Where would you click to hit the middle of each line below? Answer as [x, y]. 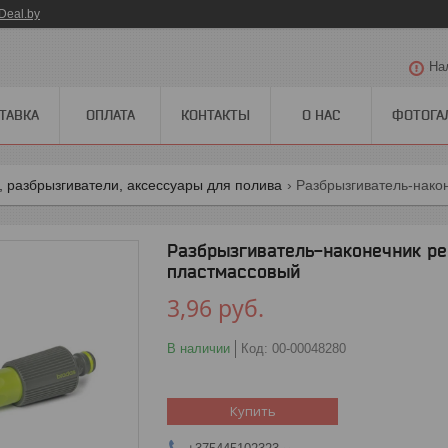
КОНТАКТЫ [215, 114]
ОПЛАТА [110, 114]
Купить [252, 410]
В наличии [198, 348]
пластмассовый [233, 271]
